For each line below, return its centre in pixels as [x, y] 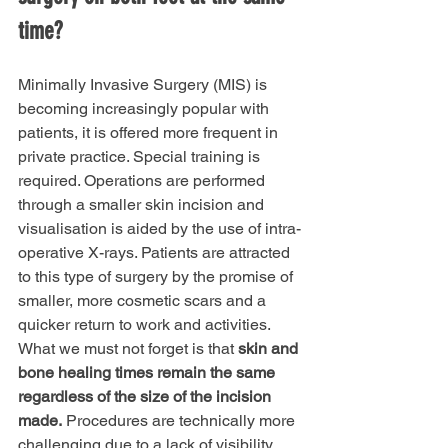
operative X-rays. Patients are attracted [156, 252]
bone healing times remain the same [148, 372]
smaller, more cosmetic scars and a [144, 300]
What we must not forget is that [128, 348]
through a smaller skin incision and [143, 204]
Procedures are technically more [180, 420]
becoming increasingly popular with [145, 108]
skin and [270, 348]
